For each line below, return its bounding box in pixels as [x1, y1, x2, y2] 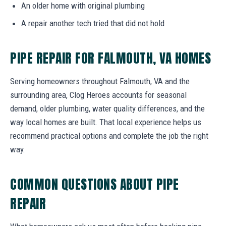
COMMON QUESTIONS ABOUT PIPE [10, 174, 179, 194]
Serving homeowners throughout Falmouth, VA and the [10, 76, 190, 86]
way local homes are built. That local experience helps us [10, 117, 201, 127]
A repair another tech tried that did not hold [21, 18, 164, 28]
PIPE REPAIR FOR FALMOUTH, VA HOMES [10, 48, 211, 68]
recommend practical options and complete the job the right [10, 130, 208, 141]
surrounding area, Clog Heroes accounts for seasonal [10, 89, 187, 100]
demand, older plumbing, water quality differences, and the [10, 103, 205, 114]
